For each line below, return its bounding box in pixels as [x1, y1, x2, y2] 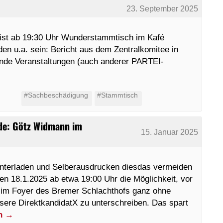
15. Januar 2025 [141, 127, 199, 136]
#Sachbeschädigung [23, 91, 88, 99]
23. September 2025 [126, 4, 199, 13]
